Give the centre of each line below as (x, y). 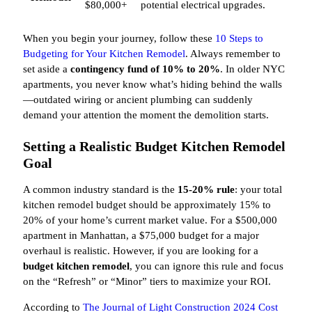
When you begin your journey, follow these (119, 39)
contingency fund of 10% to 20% (145, 69)
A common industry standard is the (100, 190)
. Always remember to (233, 54)
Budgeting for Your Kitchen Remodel (104, 54)
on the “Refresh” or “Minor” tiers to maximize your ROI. (147, 282)
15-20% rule (206, 190)
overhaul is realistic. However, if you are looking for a (141, 251)
